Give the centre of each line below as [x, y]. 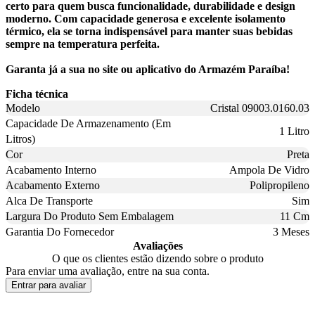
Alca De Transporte [49, 200]
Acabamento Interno [51, 169]
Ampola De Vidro [269, 169]
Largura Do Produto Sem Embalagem [90, 216]
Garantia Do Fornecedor [60, 231]
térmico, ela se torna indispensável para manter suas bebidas [149, 31]
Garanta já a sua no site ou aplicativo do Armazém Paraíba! [148, 69]
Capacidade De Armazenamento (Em [88, 123]
